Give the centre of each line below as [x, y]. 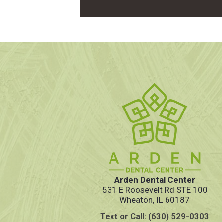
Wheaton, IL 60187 [155, 199]
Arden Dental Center [155, 180]
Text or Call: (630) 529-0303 [155, 216]
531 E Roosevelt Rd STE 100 [155, 190]
